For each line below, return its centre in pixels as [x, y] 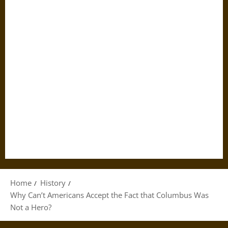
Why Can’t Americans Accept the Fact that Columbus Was [109, 195]
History [53, 183]
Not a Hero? [31, 207]
